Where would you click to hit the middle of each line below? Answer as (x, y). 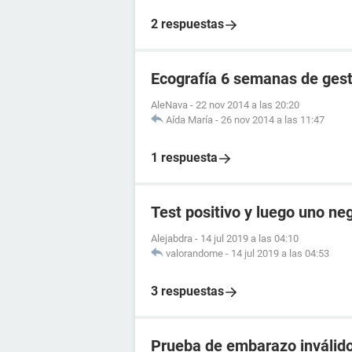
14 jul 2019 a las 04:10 (249, 238)
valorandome (194, 253)
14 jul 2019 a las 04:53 (280, 253)
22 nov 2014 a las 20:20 (247, 105)
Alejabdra (172, 238)
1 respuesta (184, 158)
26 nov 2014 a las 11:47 (273, 120)
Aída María (189, 120)
